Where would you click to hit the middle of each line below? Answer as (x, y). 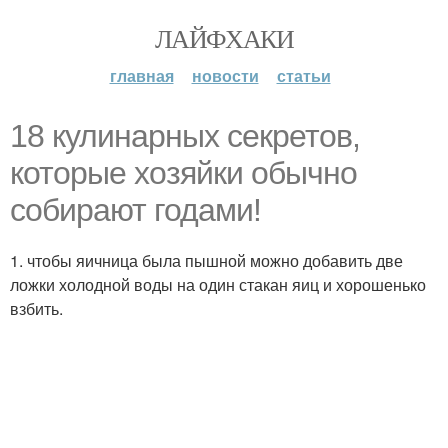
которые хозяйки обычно (183, 173)
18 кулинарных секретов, (185, 136)
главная (141, 75)
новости (225, 75)
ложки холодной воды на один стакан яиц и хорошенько (218, 284)
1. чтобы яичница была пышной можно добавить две (206, 260)
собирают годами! (135, 210)
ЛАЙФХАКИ (224, 38)
